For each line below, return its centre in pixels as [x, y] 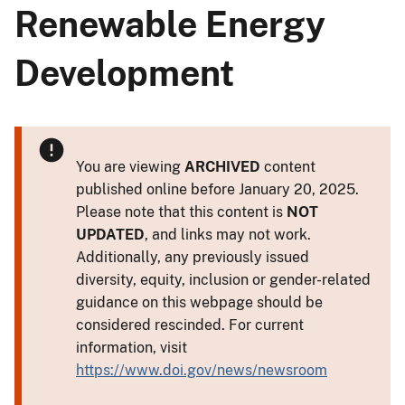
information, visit [132, 347]
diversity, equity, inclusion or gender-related [223, 279]
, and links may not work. [228, 234]
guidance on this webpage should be [199, 302]
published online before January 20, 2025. [217, 189]
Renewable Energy [170, 24]
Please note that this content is [181, 212]
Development [124, 73]
